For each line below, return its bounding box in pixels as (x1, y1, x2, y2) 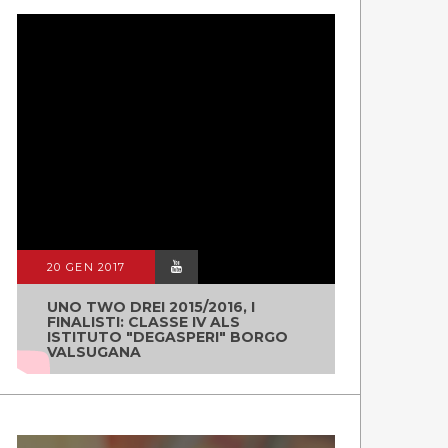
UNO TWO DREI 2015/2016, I (47, 298, 255, 316)
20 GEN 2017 (47, 260, 126, 274)
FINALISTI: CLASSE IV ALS (47, 313, 240, 331)
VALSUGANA (47, 343, 141, 361)
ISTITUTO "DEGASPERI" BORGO (47, 328, 288, 346)
